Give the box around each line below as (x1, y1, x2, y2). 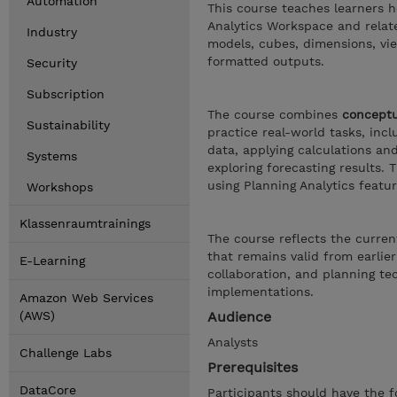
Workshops (27, 180, 93, 194)
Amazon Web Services (19, 291, 153, 305)
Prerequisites (207, 359, 298, 376)
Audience (207, 308, 271, 325)
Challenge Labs (19, 346, 112, 360)
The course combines (207, 107, 342, 121)
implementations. (207, 284, 314, 299)
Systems (27, 149, 77, 163)
